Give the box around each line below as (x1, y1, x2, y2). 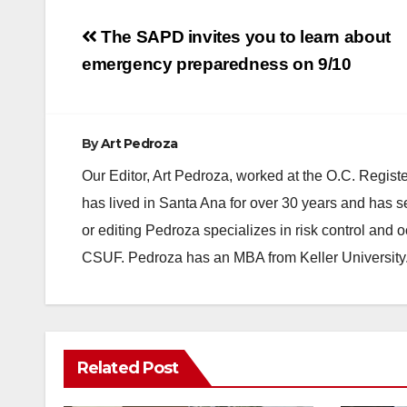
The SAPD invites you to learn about (96, 26, 391, 46)
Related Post (77, 357, 179, 378)
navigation (81, 52, 228, 88)
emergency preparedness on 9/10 (82, 54, 352, 74)
